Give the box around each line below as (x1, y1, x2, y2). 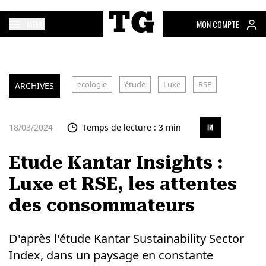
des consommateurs (8, 195, 195, 216)
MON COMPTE (197, 18, 240, 31)
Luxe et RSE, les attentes (8, 173, 237, 194)
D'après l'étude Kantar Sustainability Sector (8, 230, 244, 246)
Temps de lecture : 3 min (82, 122, 181, 133)
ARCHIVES (14, 80, 54, 91)
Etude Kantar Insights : (8, 152, 223, 173)
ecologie (77, 78, 107, 90)
